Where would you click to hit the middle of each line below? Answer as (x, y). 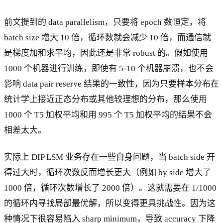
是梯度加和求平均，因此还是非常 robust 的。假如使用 (106, 53)
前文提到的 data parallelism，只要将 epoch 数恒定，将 (105, 22)
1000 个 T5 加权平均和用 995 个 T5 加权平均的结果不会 (108, 115)
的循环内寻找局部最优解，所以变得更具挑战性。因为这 (110, 203)
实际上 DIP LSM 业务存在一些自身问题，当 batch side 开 (110, 157)
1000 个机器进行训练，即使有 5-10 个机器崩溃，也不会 (109, 69)
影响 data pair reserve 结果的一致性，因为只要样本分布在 (111, 84)
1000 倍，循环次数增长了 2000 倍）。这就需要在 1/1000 (110, 188)
